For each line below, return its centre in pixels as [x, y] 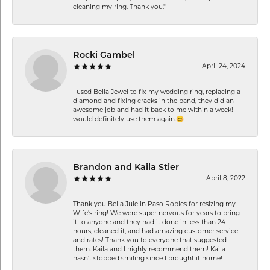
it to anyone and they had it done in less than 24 [149, 222]
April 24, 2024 [224, 66]
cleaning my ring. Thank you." [119, 7]
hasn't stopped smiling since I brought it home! [148, 259]
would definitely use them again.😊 [128, 119]
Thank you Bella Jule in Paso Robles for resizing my [154, 204]
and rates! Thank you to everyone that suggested [150, 240]
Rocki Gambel [104, 55]
